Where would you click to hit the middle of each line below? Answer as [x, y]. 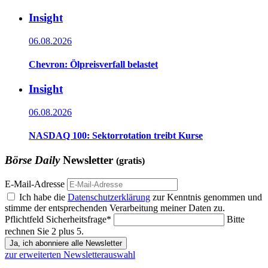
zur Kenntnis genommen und [206, 197]
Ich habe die [43, 197]
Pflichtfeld [25, 219]
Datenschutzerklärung [109, 197]
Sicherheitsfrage [76, 219]
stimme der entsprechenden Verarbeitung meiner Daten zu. [115, 208]
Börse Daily [32, 160]
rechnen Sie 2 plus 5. [44, 231]
